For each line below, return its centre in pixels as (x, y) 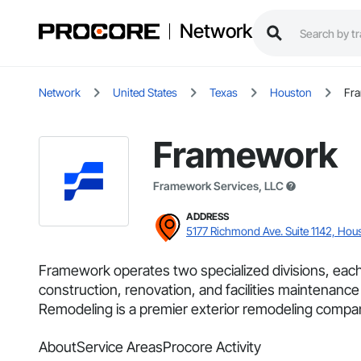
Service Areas (120, 347)
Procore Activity (212, 347)
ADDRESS (207, 217)
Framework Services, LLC (218, 186)
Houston (291, 93)
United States (145, 93)
